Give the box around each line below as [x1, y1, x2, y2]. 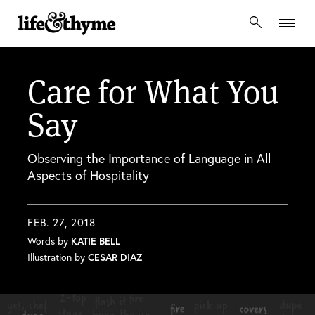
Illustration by [27, 250, 88, 264]
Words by [27, 234, 71, 247]
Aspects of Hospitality [27, 167, 149, 184]
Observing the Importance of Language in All [27, 150, 271, 167]
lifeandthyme [18, 37, 144, 64]
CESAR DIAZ [88, 250, 142, 264]
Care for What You [27, 71, 279, 112]
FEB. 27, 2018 [27, 215, 96, 229]
